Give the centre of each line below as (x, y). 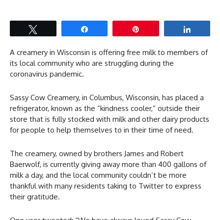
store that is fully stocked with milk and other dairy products (110, 119)
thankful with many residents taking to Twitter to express (106, 186)
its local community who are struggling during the (92, 63)
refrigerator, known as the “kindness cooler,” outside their (105, 108)
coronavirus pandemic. (47, 74)
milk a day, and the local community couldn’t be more (98, 175)
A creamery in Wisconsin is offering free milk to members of (109, 52)
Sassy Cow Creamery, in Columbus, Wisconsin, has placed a (107, 97)
